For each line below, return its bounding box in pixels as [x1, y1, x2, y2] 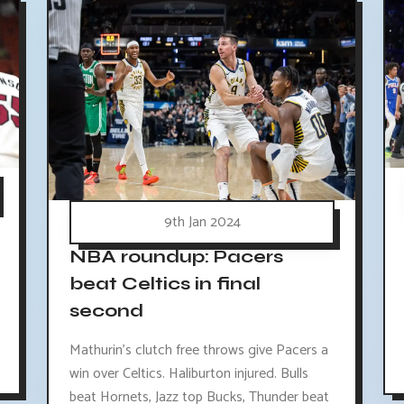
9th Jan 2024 [163, 209, 241, 234]
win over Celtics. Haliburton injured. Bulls [69, 361, 308, 386]
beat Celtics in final [69, 272, 261, 296]
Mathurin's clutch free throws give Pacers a [69, 337, 328, 363]
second [69, 299, 143, 323]
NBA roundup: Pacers [69, 245, 283, 269]
